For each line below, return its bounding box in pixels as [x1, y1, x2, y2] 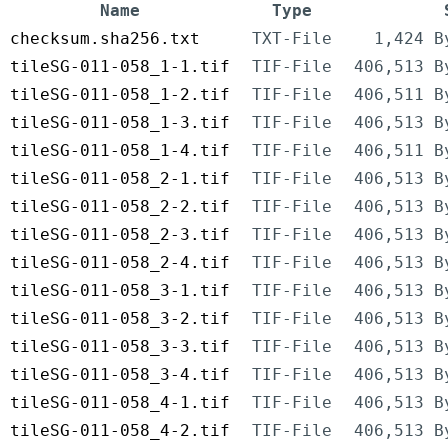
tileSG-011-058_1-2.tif [10, 85, 230, 105]
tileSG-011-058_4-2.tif [10, 421, 230, 441]
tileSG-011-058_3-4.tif [10, 365, 230, 385]
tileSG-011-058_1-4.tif [10, 141, 230, 161]
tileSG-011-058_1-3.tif [10, 113, 230, 133]
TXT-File [252, 29, 332, 49]
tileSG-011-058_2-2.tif [10, 197, 230, 217]
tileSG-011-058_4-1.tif [10, 393, 230, 413]
